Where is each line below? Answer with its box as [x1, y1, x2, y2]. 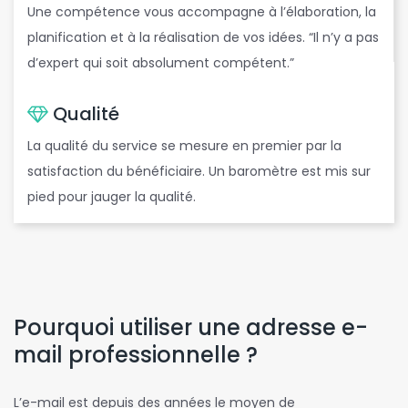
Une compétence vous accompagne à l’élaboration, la [27, 3, 376, 21]
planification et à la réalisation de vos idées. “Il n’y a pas [27, 28, 379, 46]
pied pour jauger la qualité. [27, 188, 196, 206]
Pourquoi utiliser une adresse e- [14, 312, 368, 342]
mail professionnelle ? [14, 340, 258, 370]
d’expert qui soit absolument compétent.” [27, 54, 294, 72]
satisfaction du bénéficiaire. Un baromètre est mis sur [27, 162, 371, 180]
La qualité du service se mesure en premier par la [27, 137, 342, 155]
